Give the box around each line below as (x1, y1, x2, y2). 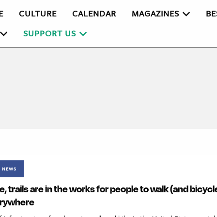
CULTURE (19, 7, 57, 20)
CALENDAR (72, 7, 117, 20)
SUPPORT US (23, 27, 77, 39)
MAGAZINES (132, 7, 180, 20)
